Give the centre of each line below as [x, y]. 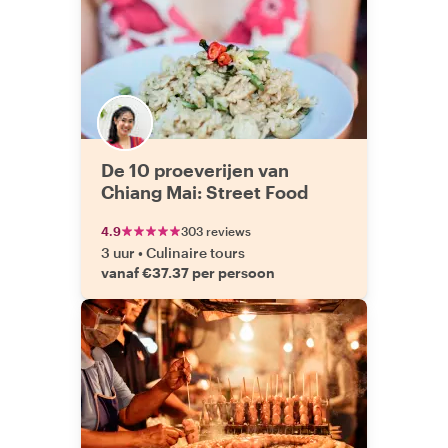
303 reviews [216, 231]
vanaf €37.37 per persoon [188, 272]
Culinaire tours [195, 252]
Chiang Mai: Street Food [204, 192]
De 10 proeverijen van [195, 170]
